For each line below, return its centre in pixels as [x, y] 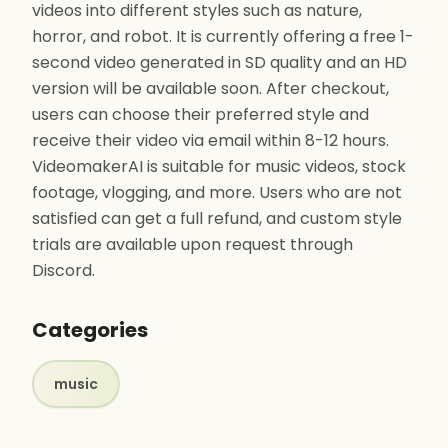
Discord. [63, 270]
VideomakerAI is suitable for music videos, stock [219, 166]
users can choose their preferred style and [200, 114]
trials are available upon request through [192, 244]
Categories [90, 330]
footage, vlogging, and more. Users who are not [217, 192]
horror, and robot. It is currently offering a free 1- [223, 36]
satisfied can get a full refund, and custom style [217, 218]
